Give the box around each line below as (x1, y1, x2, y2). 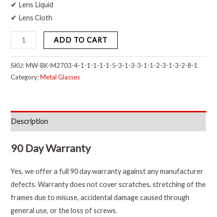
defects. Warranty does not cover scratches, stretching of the (11, 180, 206, 189)
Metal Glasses (40, 73, 80, 81)
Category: (11, 73, 41, 81)
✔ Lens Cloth (11, 14, 53, 22)
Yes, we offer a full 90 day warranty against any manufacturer (11, 167, 204, 176)
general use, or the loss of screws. (11, 206, 118, 215)
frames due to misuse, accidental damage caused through (11, 193, 190, 202)
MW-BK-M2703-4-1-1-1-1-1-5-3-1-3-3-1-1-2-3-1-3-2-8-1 (26, 62, 198, 70)
